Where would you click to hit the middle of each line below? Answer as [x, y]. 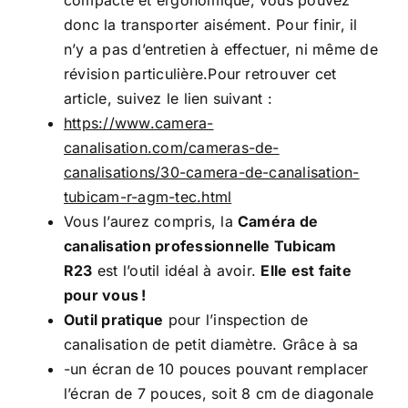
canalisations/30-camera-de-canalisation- [212, 172]
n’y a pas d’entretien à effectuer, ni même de [221, 49]
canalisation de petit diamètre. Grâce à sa [211, 344]
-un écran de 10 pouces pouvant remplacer [216, 369]
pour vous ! [105, 295]
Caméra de [278, 221]
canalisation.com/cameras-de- [172, 148]
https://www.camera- [139, 123]
